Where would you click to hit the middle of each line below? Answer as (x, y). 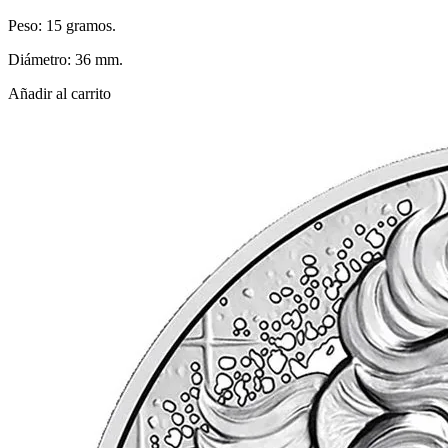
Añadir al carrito (59, 93)
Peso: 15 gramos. (62, 25)
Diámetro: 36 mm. (65, 59)
